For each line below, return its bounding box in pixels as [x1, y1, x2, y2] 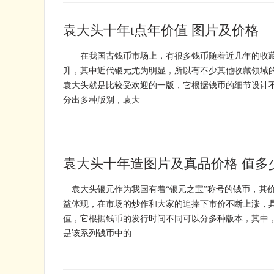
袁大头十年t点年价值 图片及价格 [63, 23, 259, 38]
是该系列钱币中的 [63, 229, 131, 238]
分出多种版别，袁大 [63, 95, 140, 105]
